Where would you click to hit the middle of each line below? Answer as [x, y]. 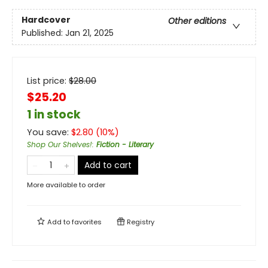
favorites [87, 222]
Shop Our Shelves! [60, 145]
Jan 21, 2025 [89, 33]
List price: [48, 81]
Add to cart [108, 165]
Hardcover [46, 20]
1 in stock [54, 115]
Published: [43, 33]
